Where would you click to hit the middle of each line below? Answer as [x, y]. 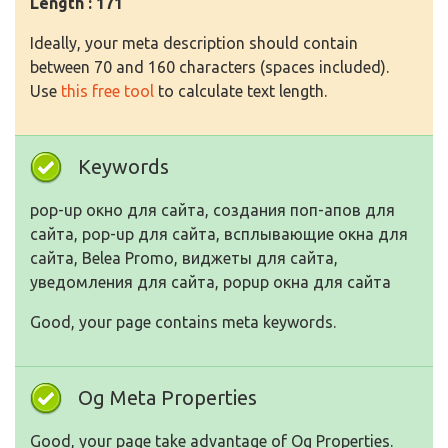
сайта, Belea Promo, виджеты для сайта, [184, 258]
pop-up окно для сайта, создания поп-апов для [212, 210]
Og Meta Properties [167, 398]
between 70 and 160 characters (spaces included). [209, 67]
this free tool [107, 91]
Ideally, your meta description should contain [194, 43]
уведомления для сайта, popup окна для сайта [210, 282]
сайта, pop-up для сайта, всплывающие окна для [219, 234]
